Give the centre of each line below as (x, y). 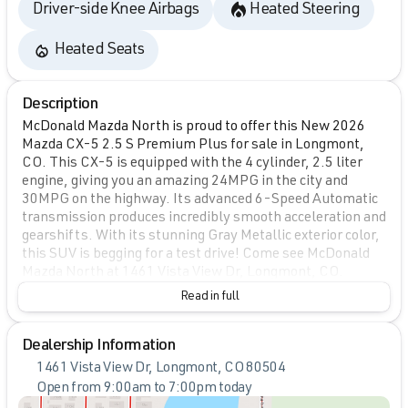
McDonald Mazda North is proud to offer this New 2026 (194, 128)
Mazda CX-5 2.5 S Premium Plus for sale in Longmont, (193, 146)
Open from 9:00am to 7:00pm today (144, 389)
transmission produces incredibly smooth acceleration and (204, 219)
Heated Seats (100, 50)
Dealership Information (99, 347)
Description (60, 105)
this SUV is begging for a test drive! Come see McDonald (196, 255)
